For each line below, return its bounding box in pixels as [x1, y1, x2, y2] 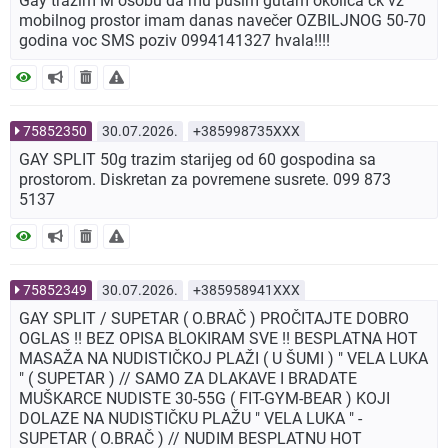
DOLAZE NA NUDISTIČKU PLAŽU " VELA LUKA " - [19, 409, 362, 429]
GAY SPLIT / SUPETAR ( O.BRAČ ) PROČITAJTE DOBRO [19, 309, 409, 329]
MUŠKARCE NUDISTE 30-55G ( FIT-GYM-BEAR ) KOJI [19, 389, 390, 409]
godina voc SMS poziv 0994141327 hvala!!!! [19, 31, 330, 51]
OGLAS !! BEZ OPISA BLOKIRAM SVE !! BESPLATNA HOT [19, 329, 418, 349]
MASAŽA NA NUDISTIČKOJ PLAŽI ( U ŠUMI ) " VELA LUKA [19, 349, 428, 369]
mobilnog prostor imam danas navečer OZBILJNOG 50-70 [19, 11, 426, 31]
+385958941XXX [193, 282, 300, 299]
